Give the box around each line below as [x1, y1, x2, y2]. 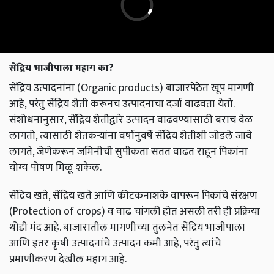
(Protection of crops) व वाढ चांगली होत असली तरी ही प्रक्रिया [9, 202, 260, 221]
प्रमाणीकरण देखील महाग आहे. [9, 250, 127, 268]
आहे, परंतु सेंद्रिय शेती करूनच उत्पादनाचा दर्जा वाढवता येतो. [9, 95, 234, 113]
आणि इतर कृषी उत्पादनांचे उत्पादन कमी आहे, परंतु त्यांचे [9, 234, 221, 253]
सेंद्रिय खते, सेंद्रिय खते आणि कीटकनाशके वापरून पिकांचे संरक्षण [9, 187, 257, 205]
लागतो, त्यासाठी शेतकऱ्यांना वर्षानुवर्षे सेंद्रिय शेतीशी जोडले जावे [9, 127, 252, 145]
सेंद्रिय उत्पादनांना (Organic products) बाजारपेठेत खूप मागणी [9, 79, 254, 97]
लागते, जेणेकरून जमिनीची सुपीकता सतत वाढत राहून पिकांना [9, 143, 248, 161]
